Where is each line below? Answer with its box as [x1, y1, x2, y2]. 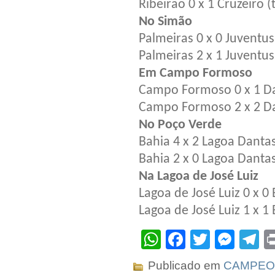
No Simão [139, 15, 192, 29]
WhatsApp [161, 228, 252, 251]
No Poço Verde [139, 118, 222, 133]
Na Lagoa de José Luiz [139, 169, 258, 184]
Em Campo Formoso [139, 66, 252, 81]
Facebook [185, 228, 273, 251]
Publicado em [145, 259, 223, 273]
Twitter [210, 228, 268, 251]
